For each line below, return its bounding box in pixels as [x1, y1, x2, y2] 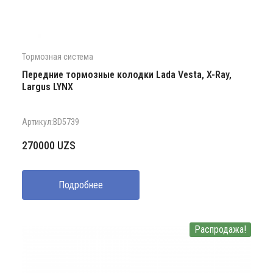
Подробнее [58, 179, 103, 191]
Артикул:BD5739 [22, 116, 79, 127]
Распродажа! [194, 223, 246, 235]
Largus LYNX [22, 80, 73, 93]
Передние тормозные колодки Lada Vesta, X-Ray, [22, 68, 232, 80]
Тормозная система [22, 51, 93, 62]
